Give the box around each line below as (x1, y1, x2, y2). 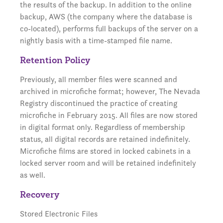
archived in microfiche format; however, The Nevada (20, 86, 200, 97)
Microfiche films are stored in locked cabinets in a (20, 146, 191, 156)
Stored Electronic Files (20, 209, 98, 219)
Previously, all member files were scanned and (20, 74, 177, 85)
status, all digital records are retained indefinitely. (20, 134, 190, 144)
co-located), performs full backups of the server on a (20, 23, 198, 34)
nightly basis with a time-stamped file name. (20, 35, 172, 46)
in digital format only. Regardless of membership (20, 122, 185, 132)
